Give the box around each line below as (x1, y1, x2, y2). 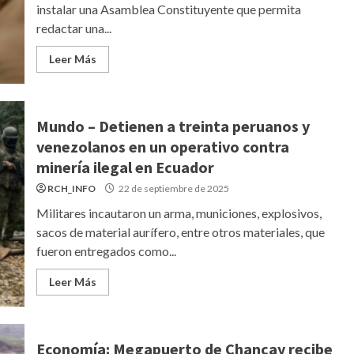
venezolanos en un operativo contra (36, 137, 289, 156)
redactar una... (36, 21, 111, 36)
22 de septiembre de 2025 (116, 183, 229, 194)
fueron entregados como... (36, 243, 176, 258)
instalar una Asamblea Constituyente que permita (36, 2, 301, 17)
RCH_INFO (47, 183, 96, 194)
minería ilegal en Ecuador (36, 157, 214, 177)
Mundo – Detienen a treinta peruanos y (36, 116, 310, 136)
